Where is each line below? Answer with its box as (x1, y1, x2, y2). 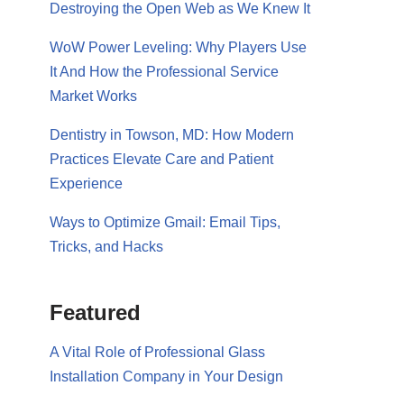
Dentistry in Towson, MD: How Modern (50, 127, 294, 142)
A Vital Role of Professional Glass (50, 344, 265, 360)
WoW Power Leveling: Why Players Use (50, 40, 307, 55)
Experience (50, 176, 123, 191)
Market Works (50, 88, 137, 104)
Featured (50, 300, 141, 325)
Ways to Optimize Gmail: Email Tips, (50, 215, 280, 230)
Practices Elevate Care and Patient (50, 151, 273, 167)
